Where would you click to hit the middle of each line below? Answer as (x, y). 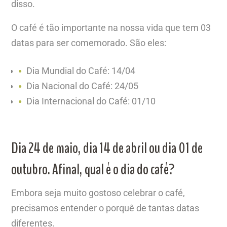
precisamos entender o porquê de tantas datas (105, 208)
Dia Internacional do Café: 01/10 (92, 101)
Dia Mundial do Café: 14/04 (81, 70)
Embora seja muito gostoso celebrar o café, (98, 193)
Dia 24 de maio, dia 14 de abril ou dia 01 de (107, 148)
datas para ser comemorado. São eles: (89, 43)
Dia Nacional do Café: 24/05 (84, 86)
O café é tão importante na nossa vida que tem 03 (111, 27)
